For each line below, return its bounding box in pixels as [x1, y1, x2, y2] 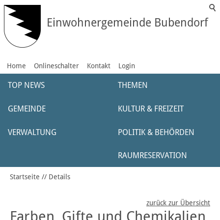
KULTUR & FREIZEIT [118, 104, 184, 113]
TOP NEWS [8, 81, 45, 90]
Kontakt [87, 62, 110, 70]
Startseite [10, 173, 40, 181]
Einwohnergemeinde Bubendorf [47, 16, 208, 29]
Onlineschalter [34, 62, 79, 70]
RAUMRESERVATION [118, 151, 187, 160]
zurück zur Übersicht [146, 199, 210, 207]
